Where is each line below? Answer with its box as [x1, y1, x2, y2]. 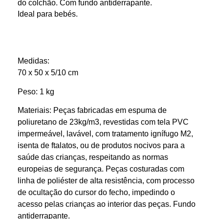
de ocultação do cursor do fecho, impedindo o [17, 188, 175, 197]
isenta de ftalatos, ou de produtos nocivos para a [17, 141, 185, 150]
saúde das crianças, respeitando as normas [17, 153, 168, 162]
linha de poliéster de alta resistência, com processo [17, 176, 195, 185]
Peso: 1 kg [17, 87, 54, 96]
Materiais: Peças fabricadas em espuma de [17, 106, 167, 115]
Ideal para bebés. [17, 9, 78, 18]
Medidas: [17, 56, 49, 66]
